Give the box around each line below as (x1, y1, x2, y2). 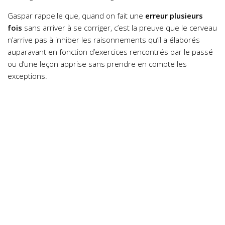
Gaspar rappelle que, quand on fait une (8, 10, 145, 21)
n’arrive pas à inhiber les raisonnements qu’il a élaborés (8, 34, 200, 45)
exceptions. (8, 70, 47, 81)
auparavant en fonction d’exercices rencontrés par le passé (8, 46, 213, 57)
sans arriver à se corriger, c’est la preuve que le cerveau (22, 22, 217, 33)
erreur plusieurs (145, 10, 203, 21)
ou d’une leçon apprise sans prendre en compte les (8, 58, 187, 69)
